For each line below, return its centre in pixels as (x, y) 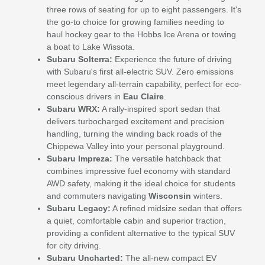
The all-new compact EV (169, 258)
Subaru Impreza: (79, 159)
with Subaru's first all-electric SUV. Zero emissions (140, 72)
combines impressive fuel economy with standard (138, 171)
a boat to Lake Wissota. (91, 47)
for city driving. (74, 246)
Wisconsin (169, 196)
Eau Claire (143, 97)
